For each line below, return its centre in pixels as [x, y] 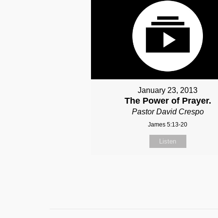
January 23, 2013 [168, 90]
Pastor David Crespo [168, 111]
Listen [168, 141]
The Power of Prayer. [168, 100]
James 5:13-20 [168, 124]
